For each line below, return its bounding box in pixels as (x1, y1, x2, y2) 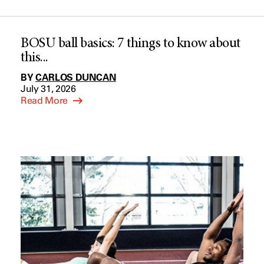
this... (21, 51, 48, 65)
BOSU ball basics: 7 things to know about (21, 37, 240, 51)
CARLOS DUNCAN (35, 71, 116, 83)
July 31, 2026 (21, 83, 76, 94)
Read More (21, 95, 70, 106)
